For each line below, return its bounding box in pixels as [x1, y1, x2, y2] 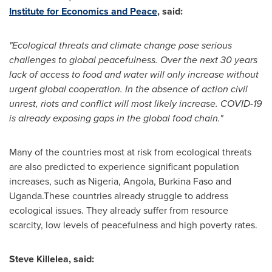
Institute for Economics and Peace [9, 4, 157, 18]
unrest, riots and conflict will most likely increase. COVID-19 [9, 97, 262, 110]
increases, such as [9, 174, 88, 188]
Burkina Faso [158, 174, 213, 188]
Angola [123, 174, 154, 188]
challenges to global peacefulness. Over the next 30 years [9, 53, 257, 67]
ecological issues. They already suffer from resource [9, 203, 228, 217]
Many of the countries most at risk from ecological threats [9, 145, 251, 159]
